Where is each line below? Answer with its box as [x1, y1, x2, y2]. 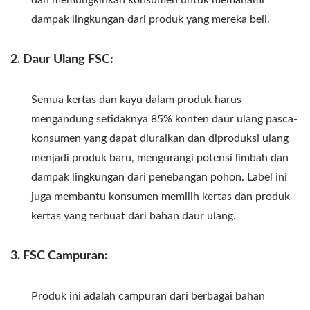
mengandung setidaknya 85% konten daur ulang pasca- [31, 113, 298, 125]
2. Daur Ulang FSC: [10, 53, 113, 66]
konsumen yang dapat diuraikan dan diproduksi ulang [31, 132, 289, 144]
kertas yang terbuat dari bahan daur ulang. [31, 210, 236, 221]
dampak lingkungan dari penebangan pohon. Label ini [31, 171, 287, 183]
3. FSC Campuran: [10, 249, 108, 262]
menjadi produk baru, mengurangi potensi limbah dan [31, 152, 289, 163]
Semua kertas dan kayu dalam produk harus [31, 93, 241, 105]
